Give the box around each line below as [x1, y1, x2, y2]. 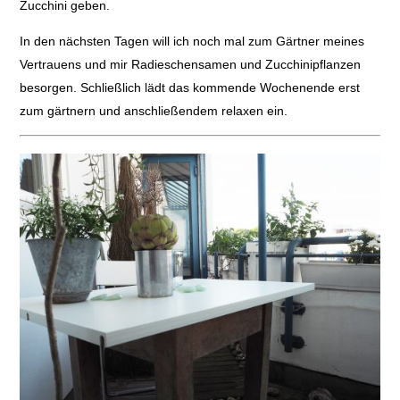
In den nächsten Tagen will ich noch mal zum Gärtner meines [19, 34, 364, 49]
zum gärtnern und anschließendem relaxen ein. [19, 104, 287, 119]
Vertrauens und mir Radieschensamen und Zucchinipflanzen [19, 57, 361, 72]
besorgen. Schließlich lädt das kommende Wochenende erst [19, 80, 360, 96]
